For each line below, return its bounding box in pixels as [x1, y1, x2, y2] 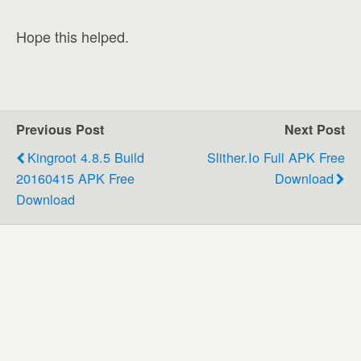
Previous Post [16, 119, 104, 139]
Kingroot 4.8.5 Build [27, 147, 144, 167]
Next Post [284, 119, 345, 139]
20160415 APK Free [16, 168, 135, 188]
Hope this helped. [16, 25, 129, 47]
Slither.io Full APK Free [207, 147, 345, 167]
